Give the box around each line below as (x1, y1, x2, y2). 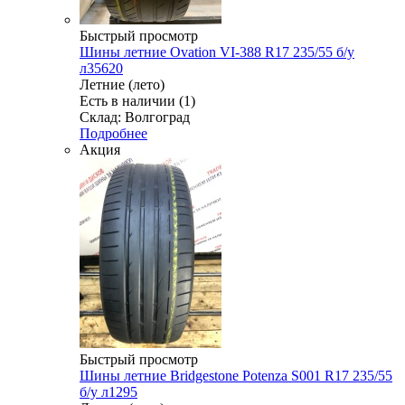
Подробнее (80, 126, 147, 142)
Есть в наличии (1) (80, 93, 195, 109)
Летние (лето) (80, 77, 165, 93)
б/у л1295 (80, 384, 137, 400)
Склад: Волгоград (80, 109, 190, 126)
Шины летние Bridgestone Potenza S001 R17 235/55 (80, 368, 392, 384)
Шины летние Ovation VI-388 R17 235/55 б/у (80, 44, 354, 61)
